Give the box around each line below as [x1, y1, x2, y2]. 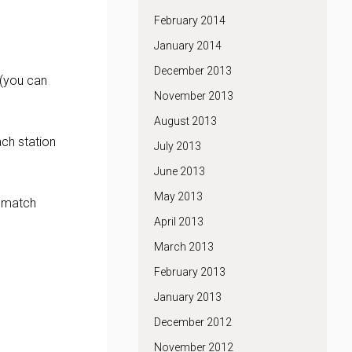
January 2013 [154, 291, 222, 303]
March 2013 [154, 240, 214, 253]
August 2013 [154, 115, 217, 127]
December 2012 [154, 316, 232, 328]
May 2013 [154, 190, 203, 203]
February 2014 [154, 14, 225, 27]
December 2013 [154, 64, 232, 77]
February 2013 [154, 266, 225, 278]
